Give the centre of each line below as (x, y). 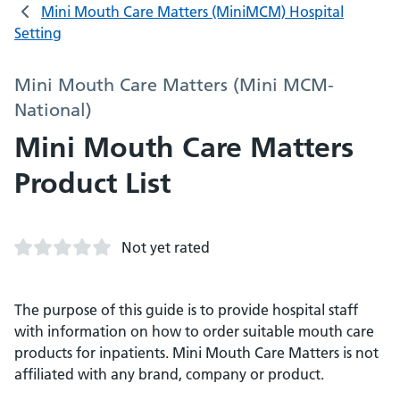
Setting (38, 33)
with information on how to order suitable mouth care (194, 331)
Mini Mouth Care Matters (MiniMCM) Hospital (192, 12)
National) (53, 110)
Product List (92, 183)
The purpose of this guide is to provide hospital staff (186, 310)
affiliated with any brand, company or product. (169, 374)
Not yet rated (166, 247)
